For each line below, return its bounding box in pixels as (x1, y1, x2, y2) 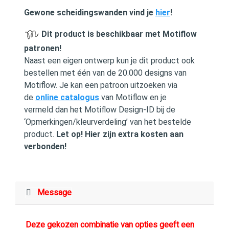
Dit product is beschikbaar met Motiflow (39, 29, 197, 39)
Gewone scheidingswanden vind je (24, 8, 155, 17)
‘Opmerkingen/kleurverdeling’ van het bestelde (24, 117, 191, 127)
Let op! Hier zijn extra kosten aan (56, 129, 184, 139)
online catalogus (35, 93, 99, 102)
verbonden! (24, 142, 66, 151)
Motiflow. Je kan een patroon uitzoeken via (24, 80, 177, 90)
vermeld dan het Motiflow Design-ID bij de (24, 105, 175, 114)
